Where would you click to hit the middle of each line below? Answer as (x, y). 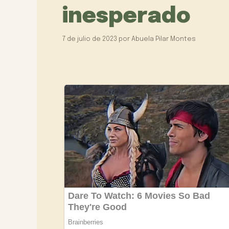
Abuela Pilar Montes (164, 39)
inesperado (127, 17)
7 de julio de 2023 (90, 39)
